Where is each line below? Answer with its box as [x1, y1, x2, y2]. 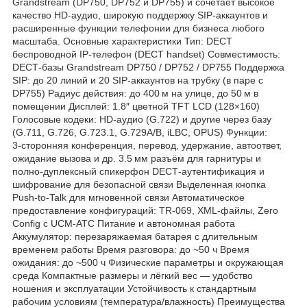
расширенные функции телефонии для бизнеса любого [12, 22, 265, 34]
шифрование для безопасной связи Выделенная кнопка [12, 178, 266, 190]
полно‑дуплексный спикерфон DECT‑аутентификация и [12, 165, 265, 177]
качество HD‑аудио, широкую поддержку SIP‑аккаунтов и [12, 9, 268, 21]
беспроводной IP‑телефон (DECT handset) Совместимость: [12, 48, 280, 60]
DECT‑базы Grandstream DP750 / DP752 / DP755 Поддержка [12, 61, 284, 73]
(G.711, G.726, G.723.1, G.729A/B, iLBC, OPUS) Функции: [12, 126, 267, 138]
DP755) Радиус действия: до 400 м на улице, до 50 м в [12, 87, 258, 99]
